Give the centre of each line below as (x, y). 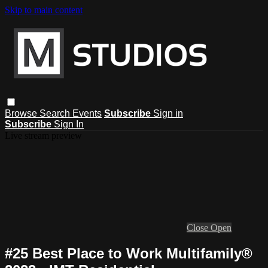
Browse (22, 113)
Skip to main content (44, 10)
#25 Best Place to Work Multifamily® (129, 253)
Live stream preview (43, 135)
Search (56, 113)
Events (87, 113)
